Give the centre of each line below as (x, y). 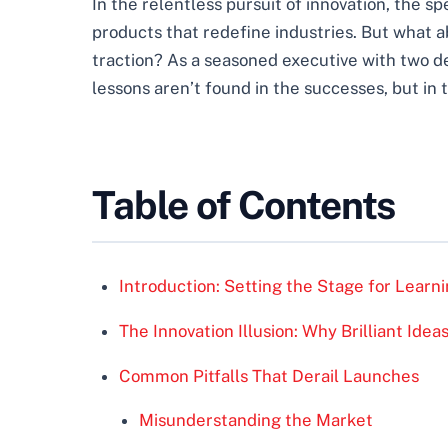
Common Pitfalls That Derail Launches (268, 375)
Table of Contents (244, 204)
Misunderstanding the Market (255, 420)
